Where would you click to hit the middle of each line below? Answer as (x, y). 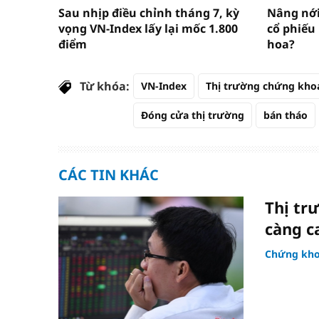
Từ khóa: (105, 86)
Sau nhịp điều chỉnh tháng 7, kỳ (149, 12)
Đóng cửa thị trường (193, 115)
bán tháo (286, 115)
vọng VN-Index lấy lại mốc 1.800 (148, 28)
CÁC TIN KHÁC (109, 174)
